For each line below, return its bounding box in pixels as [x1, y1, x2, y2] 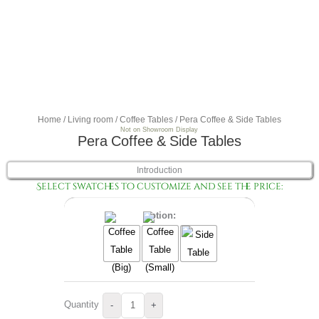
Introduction [137, 165, 182, 176]
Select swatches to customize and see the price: [36, 180, 283, 193]
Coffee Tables [120, 114, 173, 124]
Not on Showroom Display [120, 125, 198, 133]
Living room [68, 114, 113, 124]
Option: [142, 210, 176, 221]
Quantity [63, 298, 99, 310]
